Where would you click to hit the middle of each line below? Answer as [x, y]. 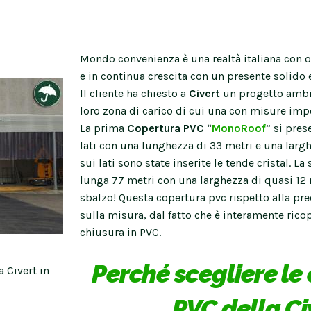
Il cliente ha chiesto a [134, 93]
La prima [103, 128]
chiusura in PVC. [120, 232]
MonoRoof [239, 128]
